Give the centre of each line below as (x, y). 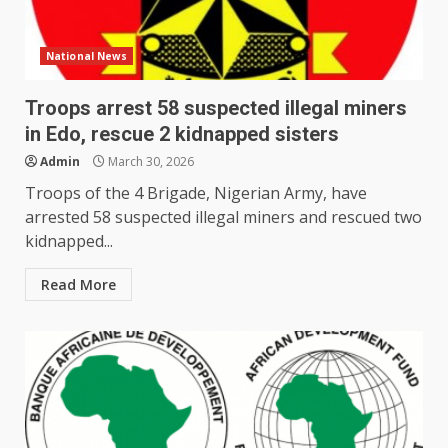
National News (87, 56)
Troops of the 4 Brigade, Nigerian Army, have (196, 193)
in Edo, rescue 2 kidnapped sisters (182, 134)
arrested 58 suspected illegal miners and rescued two (223, 217)
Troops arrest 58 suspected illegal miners (216, 108)
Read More (78, 285)
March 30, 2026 (149, 162)
